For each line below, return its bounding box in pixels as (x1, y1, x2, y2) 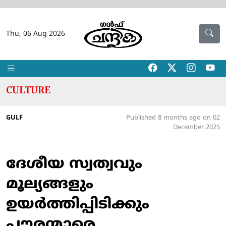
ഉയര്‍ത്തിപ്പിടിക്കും (6, 196, 149, 214)
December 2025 (173, 124, 220, 132)
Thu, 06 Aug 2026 (6, 30, 65, 38)
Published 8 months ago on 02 (126, 114, 220, 122)
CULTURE (6, 85, 50, 97)
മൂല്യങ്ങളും (6, 176, 93, 194)
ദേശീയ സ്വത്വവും (6, 155, 142, 174)
